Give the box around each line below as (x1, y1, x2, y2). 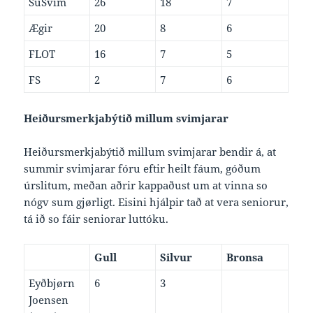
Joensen (29, 293, 69, 307)
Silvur (160, 250, 193, 265)
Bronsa (226, 250, 264, 265)
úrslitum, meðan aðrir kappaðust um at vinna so (24, 178, 268, 193)
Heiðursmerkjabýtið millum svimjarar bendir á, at (24, 145, 277, 159)
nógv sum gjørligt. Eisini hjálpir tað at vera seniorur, (24, 195, 289, 210)
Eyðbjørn (29, 276, 75, 291)
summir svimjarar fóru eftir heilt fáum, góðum (24, 161, 261, 176)
